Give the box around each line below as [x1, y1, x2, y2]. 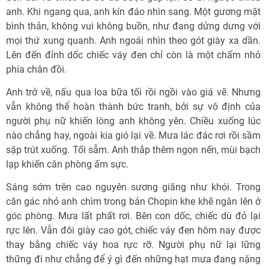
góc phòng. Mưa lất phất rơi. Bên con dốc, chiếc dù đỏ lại [6, 210, 261, 222]
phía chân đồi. [6, 64, 67, 75]
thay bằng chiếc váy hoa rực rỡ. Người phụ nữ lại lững [6, 239, 261, 250]
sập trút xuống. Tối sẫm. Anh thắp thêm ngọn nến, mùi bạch [6, 144, 261, 156]
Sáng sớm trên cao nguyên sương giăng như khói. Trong [6, 181, 261, 193]
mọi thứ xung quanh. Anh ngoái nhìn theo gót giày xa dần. [6, 35, 261, 46]
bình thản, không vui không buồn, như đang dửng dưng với [6, 20, 261, 32]
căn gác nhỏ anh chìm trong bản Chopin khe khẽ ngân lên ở [6, 196, 261, 207]
